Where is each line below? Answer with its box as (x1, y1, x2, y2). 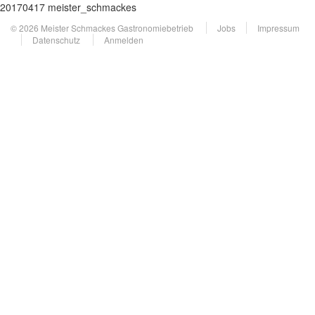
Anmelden (104, 34, 143, 46)
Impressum (257, 22, 300, 34)
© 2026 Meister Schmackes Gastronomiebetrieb (11, 22, 195, 34)
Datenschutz (32, 34, 80, 46)
